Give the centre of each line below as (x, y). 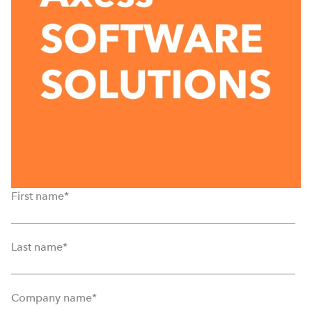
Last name (37, 247)
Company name (52, 297)
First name (38, 196)
